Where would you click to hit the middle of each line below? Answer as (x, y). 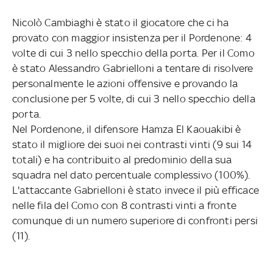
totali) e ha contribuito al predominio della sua (122, 159)
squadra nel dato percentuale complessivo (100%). (131, 175)
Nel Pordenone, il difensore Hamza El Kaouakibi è (127, 129)
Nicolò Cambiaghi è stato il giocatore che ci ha (121, 22)
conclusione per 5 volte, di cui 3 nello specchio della (134, 98)
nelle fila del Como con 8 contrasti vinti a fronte (124, 205)
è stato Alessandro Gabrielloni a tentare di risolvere (133, 68)
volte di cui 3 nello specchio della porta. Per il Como (133, 53)
